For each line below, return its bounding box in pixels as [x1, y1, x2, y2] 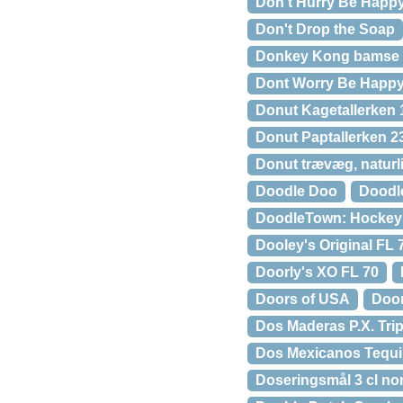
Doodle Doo [255, 184, 337, 199]
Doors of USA [255, 291, 350, 307]
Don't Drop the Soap [255, 22, 395, 37]
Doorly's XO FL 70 [255, 264, 379, 280]
